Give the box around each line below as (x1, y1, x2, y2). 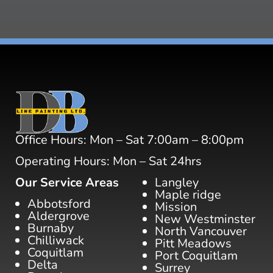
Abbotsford (27, 196, 91, 213)
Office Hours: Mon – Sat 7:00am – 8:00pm (15, 132, 244, 149)
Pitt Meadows (155, 235, 232, 252)
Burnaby (27, 220, 74, 237)
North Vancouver (155, 223, 247, 240)
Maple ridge (155, 186, 221, 204)
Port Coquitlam (155, 247, 238, 264)
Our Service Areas (15, 174, 119, 191)
